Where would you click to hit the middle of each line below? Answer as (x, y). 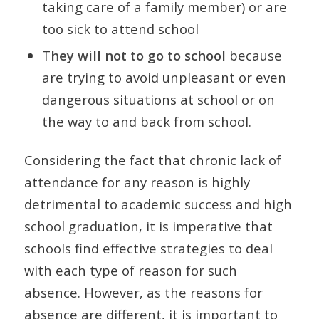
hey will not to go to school (140, 56)
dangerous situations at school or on (158, 100)
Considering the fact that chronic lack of (152, 160)
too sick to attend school (120, 29)
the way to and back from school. (146, 122)
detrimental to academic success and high (158, 204)
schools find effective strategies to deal (148, 249)
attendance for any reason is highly (137, 182)
